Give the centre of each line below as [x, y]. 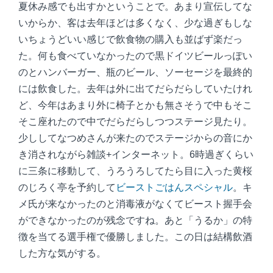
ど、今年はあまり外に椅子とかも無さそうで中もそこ [135, 105]
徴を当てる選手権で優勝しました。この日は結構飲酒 [135, 237]
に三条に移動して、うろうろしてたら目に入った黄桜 [135, 171]
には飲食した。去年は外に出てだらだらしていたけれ [135, 89]
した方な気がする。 [62, 253]
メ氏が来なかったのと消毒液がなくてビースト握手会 [135, 204]
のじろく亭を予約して [67, 187]
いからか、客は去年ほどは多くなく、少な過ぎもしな [135, 23]
